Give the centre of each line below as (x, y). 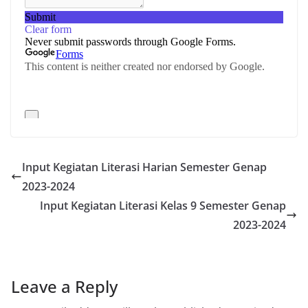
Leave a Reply (64, 286)
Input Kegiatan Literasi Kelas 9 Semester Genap (163, 205)
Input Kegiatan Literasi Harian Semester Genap (144, 167)
